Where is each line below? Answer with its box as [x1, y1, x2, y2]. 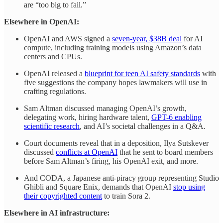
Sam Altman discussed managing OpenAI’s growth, [24, 104, 187, 113]
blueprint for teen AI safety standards [85, 69, 200, 78]
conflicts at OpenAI [56, 148, 117, 157]
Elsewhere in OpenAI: [4, 17, 79, 26]
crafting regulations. [24, 87, 86, 96]
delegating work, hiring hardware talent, [24, 113, 151, 122]
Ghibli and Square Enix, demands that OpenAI [24, 183, 173, 192]
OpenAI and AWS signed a [24, 34, 112, 43]
